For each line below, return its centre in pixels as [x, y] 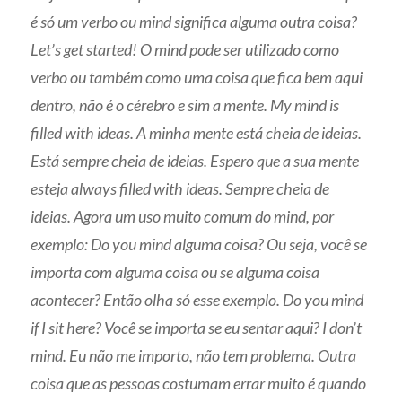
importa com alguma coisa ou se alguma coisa [175, 271]
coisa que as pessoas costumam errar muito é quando [199, 383]
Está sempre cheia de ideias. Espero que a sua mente [195, 160]
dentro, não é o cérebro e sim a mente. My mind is [185, 105]
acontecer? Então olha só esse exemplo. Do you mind [197, 299]
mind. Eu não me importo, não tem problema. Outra [194, 355]
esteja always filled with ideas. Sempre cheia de [180, 188]
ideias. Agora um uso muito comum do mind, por [183, 216]
